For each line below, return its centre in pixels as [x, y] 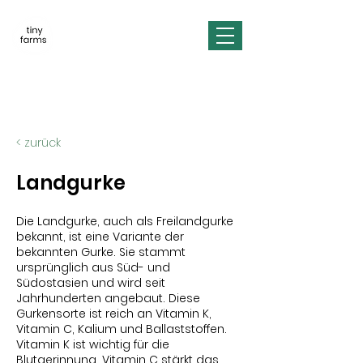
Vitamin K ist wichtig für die [93, 344]
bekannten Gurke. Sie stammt [101, 252]
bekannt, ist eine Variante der [100, 237]
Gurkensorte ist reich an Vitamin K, [114, 314]
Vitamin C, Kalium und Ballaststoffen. [122, 329]
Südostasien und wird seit [91, 283]
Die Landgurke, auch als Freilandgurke [125, 221]
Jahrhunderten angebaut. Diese [108, 298]
